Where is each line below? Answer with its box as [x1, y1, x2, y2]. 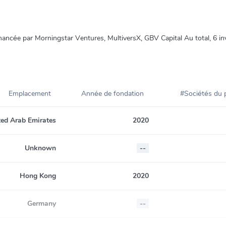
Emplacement [9, 89, 51, 99]
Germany [27, 199, 56, 209]
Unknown [25, 143, 56, 153]
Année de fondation [81, 89, 144, 99]
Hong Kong [20, 171, 56, 181]
